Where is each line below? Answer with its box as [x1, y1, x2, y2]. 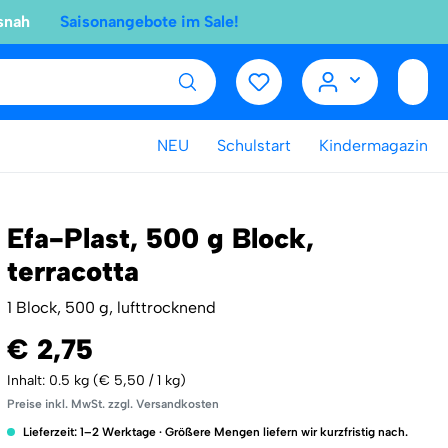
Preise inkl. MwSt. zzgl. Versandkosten [6, 397, 219, 411]
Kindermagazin [319, 136, 428, 155]
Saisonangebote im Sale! [60, 12, 239, 31]
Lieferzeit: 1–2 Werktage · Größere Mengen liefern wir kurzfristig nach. [19, 425, 408, 439]
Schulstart [217, 136, 291, 155]
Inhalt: [6, 372, 49, 389]
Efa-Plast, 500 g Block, [6, 221, 314, 255]
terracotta [6, 254, 139, 288]
